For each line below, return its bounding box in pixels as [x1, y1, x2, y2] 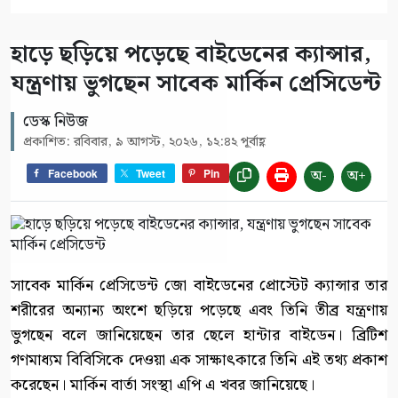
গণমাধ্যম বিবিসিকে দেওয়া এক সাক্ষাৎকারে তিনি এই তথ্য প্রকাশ [11, 346, 387, 373]
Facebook [48, 165, 98, 182]
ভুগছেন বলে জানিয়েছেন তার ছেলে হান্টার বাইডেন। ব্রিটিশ [11, 322, 387, 348]
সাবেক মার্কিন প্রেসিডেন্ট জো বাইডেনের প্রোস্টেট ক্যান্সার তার [11, 272, 387, 298]
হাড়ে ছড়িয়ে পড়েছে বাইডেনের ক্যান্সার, [11, 36, 371, 73]
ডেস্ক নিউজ [23, 108, 88, 134]
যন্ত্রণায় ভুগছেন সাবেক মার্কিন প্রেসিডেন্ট [11, 65, 381, 102]
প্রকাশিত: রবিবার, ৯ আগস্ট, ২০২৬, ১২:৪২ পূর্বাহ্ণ [23, 131, 266, 153]
